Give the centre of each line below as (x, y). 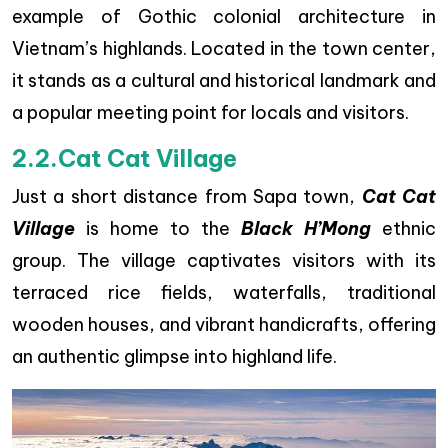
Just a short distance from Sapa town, (187, 196)
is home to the (158, 228)
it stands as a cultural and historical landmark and (224, 80)
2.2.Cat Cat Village (124, 158)
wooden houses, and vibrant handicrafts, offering (224, 324)
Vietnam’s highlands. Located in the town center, (224, 48)
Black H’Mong (306, 228)
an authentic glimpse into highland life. (174, 356)
